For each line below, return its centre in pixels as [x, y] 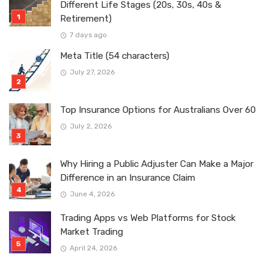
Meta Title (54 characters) [115, 56]
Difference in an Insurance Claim [128, 178]
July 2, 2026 [90, 126]
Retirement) [86, 19]
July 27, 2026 [92, 72]
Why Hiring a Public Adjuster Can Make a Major [157, 164]
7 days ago [88, 35]
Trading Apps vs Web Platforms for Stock [148, 218]
